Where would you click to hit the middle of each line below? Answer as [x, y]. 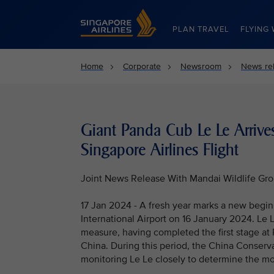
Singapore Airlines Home [128, 14]
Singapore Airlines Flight [160, 150]
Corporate [142, 66]
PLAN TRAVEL [201, 29]
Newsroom [201, 66]
